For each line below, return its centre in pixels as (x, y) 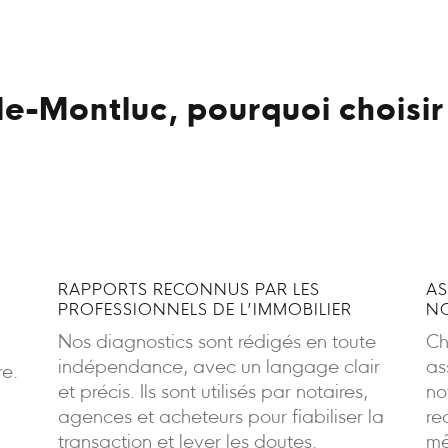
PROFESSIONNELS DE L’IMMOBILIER (204, 310)
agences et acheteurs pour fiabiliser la (220, 418)
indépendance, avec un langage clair (218, 368)
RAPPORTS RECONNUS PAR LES (188, 290)
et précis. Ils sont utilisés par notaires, (212, 393)
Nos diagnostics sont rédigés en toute (216, 343)
